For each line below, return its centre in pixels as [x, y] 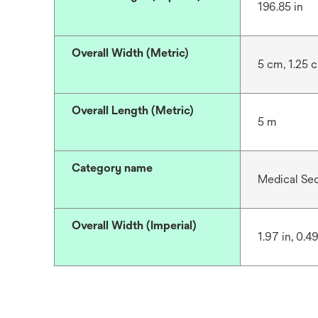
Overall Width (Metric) [130, 53]
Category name [112, 168]
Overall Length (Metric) [133, 110]
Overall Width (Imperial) [134, 225]
